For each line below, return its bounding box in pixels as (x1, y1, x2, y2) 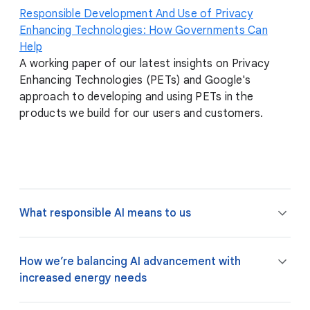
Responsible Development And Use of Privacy (19, 7, 253, 21)
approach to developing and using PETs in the (19, 90, 253, 104)
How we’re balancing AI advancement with (19, 255, 241, 269)
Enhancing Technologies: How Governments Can (19, 24, 268, 38)
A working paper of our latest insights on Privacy (19, 57, 270, 71)
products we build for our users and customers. (19, 107, 264, 121)
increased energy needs (19, 271, 147, 286)
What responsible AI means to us (19, 206, 191, 221)
